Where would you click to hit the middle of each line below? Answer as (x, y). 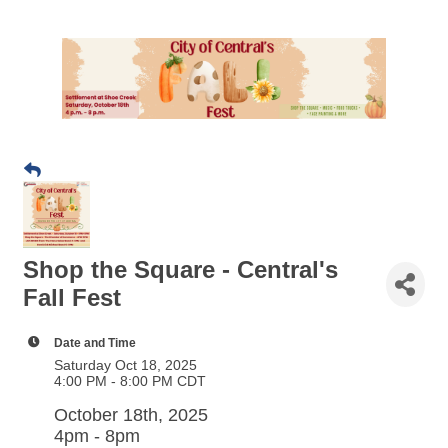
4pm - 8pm (97, 436)
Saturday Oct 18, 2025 (125, 365)
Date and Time (95, 342)
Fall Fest (72, 297)
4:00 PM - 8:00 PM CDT (130, 381)
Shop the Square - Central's (180, 269)
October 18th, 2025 (131, 415)
